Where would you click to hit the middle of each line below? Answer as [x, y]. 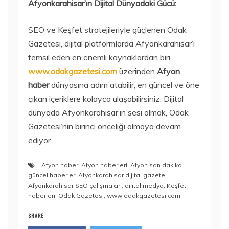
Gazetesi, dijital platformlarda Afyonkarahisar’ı [111, 44]
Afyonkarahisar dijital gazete [122, 175]
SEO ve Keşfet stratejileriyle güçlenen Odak [107, 30]
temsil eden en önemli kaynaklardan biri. [100, 58]
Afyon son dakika [156, 165]
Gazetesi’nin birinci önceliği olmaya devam [105, 127]
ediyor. [40, 140]
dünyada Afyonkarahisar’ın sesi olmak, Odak [108, 113]
